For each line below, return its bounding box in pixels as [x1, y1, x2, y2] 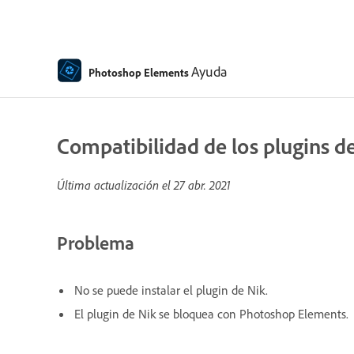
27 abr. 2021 [174, 177, 231, 193]
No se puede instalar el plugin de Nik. [74, 281, 268, 298]
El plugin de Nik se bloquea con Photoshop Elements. [74, 305, 348, 322]
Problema [57, 231, 134, 254]
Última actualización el [57, 177, 174, 193]
